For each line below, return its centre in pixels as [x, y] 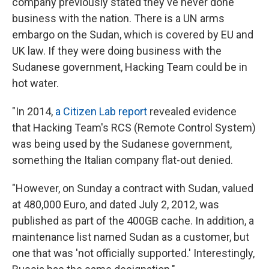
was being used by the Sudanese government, [122, 144]
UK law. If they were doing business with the [117, 51]
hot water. [35, 83]
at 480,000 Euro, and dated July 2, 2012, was [116, 204]
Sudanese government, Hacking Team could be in [130, 67]
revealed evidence [192, 111]
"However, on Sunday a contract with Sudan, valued [133, 188]
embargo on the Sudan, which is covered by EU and [133, 35]
